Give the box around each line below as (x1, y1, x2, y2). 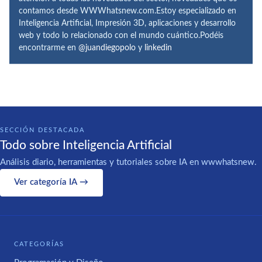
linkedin (144, 43, 172, 52)
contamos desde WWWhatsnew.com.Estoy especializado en (19, 6, 236, 15)
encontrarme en (19, 43, 78, 52)
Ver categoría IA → (14, 178, 89, 187)
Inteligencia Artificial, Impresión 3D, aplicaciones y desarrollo (19, 19, 236, 27)
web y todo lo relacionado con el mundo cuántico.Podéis (19, 31, 223, 40)
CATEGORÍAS (14, 240, 64, 247)
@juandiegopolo (78, 43, 136, 52)
